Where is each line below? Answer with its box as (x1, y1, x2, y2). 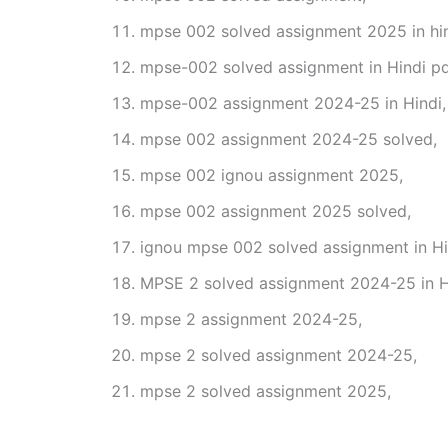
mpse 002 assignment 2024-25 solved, (140, 128, 437, 149)
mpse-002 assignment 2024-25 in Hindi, (140, 92, 446, 113)
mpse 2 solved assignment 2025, (140, 380, 391, 401)
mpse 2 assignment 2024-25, (140, 308, 362, 329)
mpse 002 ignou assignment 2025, (140, 164, 403, 185)
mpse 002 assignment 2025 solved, (140, 200, 411, 221)
